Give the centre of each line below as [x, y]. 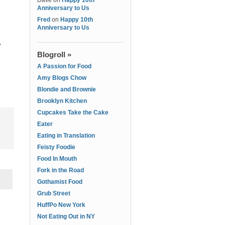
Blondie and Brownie [67, 89]
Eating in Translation [66, 136]
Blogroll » [54, 54]
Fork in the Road [61, 170]
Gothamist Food [60, 182]
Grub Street [54, 193]
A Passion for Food [64, 66]
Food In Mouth [57, 159]
